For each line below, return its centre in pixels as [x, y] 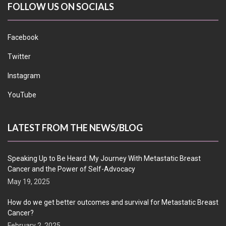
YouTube [22, 95]
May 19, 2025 [29, 181]
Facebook [23, 37]
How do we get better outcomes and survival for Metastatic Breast [113, 202]
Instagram [24, 75]
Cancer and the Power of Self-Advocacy [71, 169]
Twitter [19, 56]
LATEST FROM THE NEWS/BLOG [75, 127]
